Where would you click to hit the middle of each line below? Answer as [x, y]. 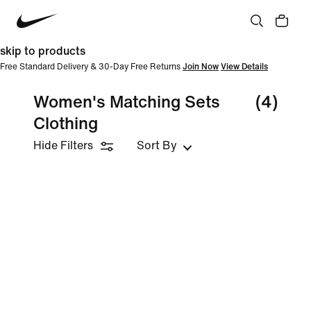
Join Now [201, 67]
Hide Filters [63, 145]
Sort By [157, 145]
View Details [244, 67]
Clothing [66, 124]
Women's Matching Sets [127, 102]
